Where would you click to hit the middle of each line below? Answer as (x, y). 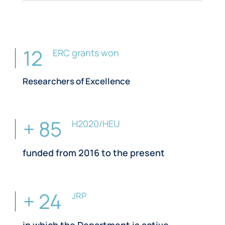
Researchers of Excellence (76, 81)
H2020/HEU (96, 124)
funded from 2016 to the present (94, 153)
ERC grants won (86, 53)
